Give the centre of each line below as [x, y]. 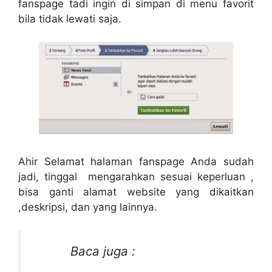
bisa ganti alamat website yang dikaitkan [136, 192]
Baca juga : [103, 251]
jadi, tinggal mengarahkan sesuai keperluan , [136, 176]
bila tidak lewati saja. [70, 19]
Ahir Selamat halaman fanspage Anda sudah [136, 161]
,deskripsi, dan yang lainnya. [88, 207]
